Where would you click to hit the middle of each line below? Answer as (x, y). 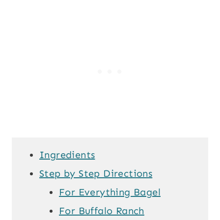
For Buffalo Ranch (102, 211)
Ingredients (67, 155)
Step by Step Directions (96, 174)
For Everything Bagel (110, 192)
